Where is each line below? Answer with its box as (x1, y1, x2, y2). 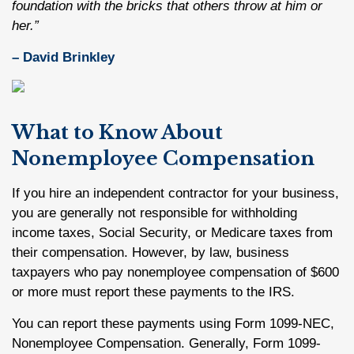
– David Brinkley (12, 50, 115, 65)
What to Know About (12, 121, 223, 144)
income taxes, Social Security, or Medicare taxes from (12, 225, 333, 240)
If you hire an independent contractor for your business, (12, 186, 339, 201)
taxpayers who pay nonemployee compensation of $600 (12, 265, 339, 280)
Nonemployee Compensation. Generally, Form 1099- (12, 336, 321, 351)
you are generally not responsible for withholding (12, 205, 297, 220)
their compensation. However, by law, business (12, 245, 289, 260)
